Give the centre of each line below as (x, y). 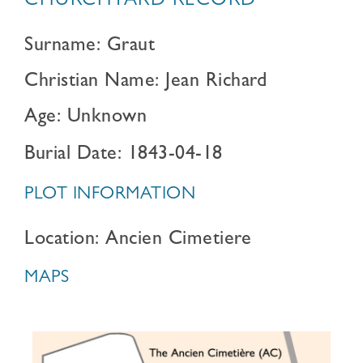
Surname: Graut (90, 47)
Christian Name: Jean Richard (145, 83)
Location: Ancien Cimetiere (138, 241)
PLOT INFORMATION (110, 195)
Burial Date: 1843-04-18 (124, 156)
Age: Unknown (85, 118)
